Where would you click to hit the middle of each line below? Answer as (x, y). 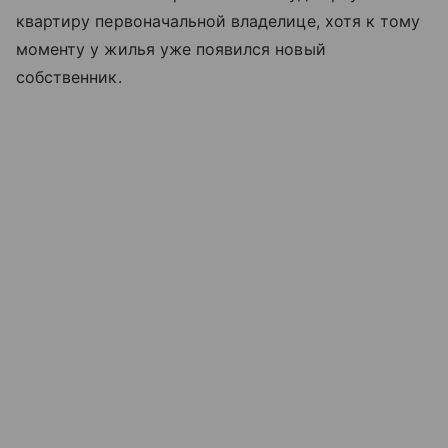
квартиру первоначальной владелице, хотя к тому (218, 21)
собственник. (69, 77)
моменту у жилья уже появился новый (171, 49)
